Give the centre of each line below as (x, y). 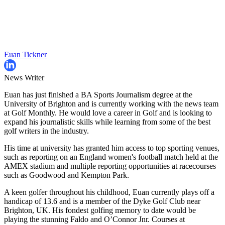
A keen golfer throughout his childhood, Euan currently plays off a (109, 192)
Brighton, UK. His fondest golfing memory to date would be (100, 210)
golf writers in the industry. (46, 131)
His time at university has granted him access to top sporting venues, (112, 148)
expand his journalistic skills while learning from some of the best (107, 122)
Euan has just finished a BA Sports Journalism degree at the (98, 95)
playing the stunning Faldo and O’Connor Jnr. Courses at (94, 219)
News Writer (24, 78)
